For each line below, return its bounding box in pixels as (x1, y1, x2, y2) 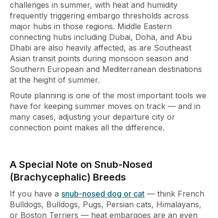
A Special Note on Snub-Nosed (10, 158, 152, 170)
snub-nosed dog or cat (61, 188, 145, 199)
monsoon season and (109, 53, 188, 63)
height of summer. (33, 74, 100, 85)
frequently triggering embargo (10, 10, 123, 20)
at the (10, 74, 33, 85)
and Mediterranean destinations (86, 64, 202, 74)
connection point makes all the (10, 122, 126, 132)
